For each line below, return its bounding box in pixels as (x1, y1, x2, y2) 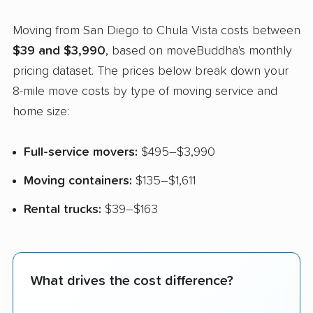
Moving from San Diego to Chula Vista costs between (13, 24, 300, 38)
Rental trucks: (24, 203, 101, 216)
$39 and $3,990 (13, 45, 105, 58)
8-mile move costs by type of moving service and (13, 85, 277, 99)
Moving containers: (24, 175, 132, 188)
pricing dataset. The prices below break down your (13, 65, 289, 78)
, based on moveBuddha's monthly (105, 45, 292, 58)
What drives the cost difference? (30, 273, 233, 288)
